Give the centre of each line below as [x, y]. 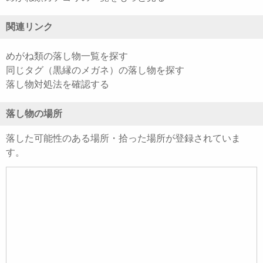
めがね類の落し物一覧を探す [67, 56]
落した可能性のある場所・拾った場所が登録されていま [123, 139]
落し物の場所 [34, 114]
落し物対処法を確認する [58, 85]
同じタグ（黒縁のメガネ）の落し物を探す [95, 70]
